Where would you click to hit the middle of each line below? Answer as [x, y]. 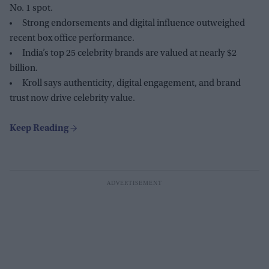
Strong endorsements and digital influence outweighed [134, 23]
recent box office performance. [72, 38]
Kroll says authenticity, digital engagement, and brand [131, 83]
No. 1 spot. [31, 8]
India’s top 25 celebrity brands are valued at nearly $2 [129, 53]
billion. [24, 68]
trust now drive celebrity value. [72, 98]
